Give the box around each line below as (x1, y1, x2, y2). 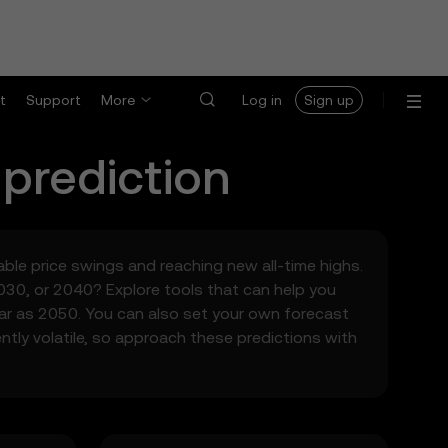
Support (26, 92, 81, 108)
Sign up (304, 92, 354, 108)
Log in (242, 92, 282, 108)
